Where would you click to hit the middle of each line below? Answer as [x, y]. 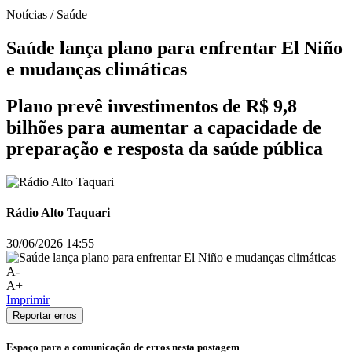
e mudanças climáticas [97, 69]
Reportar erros [45, 316]
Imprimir [28, 300]
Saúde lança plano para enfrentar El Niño [174, 48]
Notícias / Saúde [47, 15]
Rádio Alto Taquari [58, 212]
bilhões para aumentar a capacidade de [164, 127]
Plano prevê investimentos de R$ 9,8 [152, 106]
